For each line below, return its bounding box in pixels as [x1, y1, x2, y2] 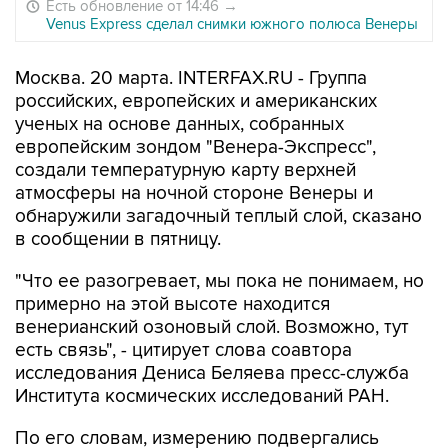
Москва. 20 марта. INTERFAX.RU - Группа [15, 67, 367, 90]
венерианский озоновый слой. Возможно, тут [15, 316, 409, 339]
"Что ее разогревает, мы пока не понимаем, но [15, 270, 424, 293]
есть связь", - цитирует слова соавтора [15, 339, 352, 362]
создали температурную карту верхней [15, 159, 356, 182]
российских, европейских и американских [15, 90, 377, 113]
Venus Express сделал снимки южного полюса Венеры [46, 15, 418, 33]
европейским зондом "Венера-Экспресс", [15, 136, 376, 159]
